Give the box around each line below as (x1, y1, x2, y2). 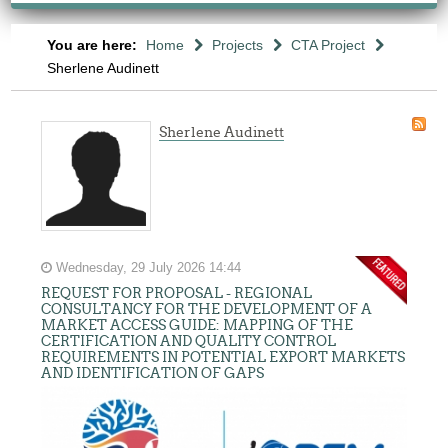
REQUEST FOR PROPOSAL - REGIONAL (41, 285, 313, 301)
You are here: (46, 37, 141, 53)
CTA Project (290, 37, 365, 53)
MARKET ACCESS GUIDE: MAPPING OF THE (41, 317, 354, 333)
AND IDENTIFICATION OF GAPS (41, 365, 265, 381)
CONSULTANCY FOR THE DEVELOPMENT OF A (41, 301, 373, 317)
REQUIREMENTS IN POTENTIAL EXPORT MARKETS (41, 349, 406, 365)
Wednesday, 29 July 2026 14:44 (52, 261, 242, 275)
